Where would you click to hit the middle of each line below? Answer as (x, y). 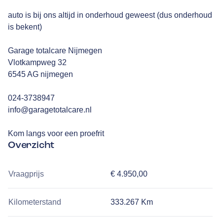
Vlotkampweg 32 (37, 62)
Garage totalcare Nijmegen (55, 50)
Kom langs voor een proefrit (56, 133)
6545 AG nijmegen (40, 74)
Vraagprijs (26, 174)
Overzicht (31, 145)
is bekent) (25, 27)
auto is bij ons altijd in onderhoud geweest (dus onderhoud (110, 15)
